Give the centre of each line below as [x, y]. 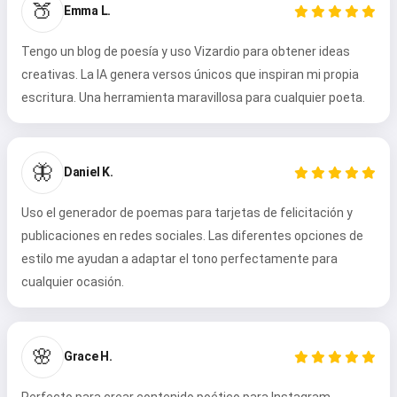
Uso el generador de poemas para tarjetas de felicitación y [187, 212]
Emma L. [87, 11]
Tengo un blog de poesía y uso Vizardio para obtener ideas [186, 51]
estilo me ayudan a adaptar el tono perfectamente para [179, 258]
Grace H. [88, 357]
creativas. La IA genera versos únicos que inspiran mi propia [190, 74]
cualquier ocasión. [73, 281]
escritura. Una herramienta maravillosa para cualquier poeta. [193, 97]
